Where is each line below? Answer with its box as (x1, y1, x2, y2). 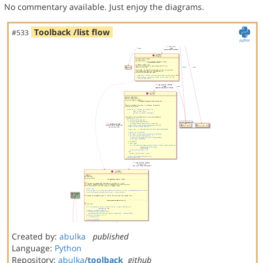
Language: (12, 242, 55, 254)
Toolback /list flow (34, 26, 110, 38)
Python (55, 242, 82, 254)
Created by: (12, 231, 59, 242)
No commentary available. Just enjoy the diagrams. (4, 1, 204, 12)
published (93, 231, 129, 242)
